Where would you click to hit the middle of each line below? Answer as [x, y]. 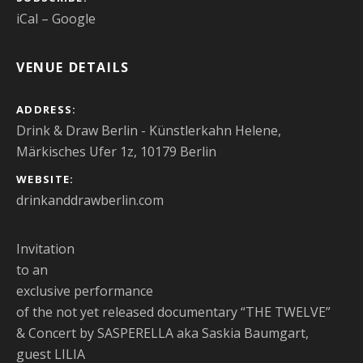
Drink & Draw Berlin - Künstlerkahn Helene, [149, 130]
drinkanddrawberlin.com [90, 200]
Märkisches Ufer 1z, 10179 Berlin [116, 152]
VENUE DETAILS [73, 67]
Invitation [45, 249]
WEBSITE [43, 179]
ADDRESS [45, 109]
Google [74, 19]
